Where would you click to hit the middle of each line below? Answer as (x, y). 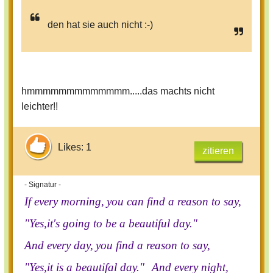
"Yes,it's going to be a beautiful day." (111, 224)
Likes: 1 (75, 147)
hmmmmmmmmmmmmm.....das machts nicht (118, 91)
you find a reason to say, (153, 246)
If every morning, (64, 202)
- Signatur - (43, 185)
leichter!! (40, 107)
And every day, (59, 246)
